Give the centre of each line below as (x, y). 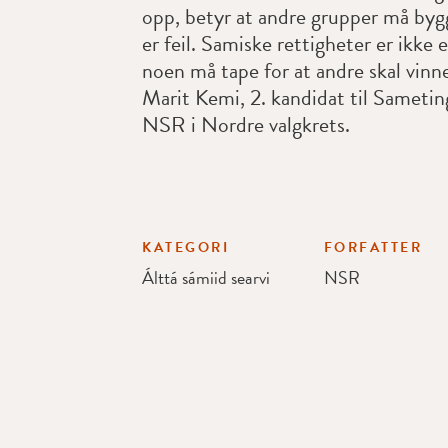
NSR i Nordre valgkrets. (246, 125)
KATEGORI (185, 248)
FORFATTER (373, 248)
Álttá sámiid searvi (206, 278)
